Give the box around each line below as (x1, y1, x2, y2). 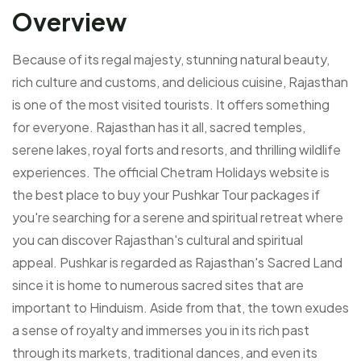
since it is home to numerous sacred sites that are (12, 276, 304, 293)
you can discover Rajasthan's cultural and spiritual (12, 230, 303, 248)
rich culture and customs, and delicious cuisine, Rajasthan (12, 73, 348, 90)
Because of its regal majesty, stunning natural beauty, (12, 50, 330, 68)
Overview (12, 6, 127, 37)
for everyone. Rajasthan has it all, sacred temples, (12, 118, 305, 135)
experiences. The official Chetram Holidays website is (12, 163, 330, 180)
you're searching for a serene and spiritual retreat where (12, 208, 343, 226)
